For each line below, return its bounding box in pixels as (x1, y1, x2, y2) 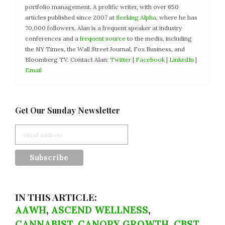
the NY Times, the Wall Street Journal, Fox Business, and (25, 45, 185, 53)
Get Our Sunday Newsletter (15, 105, 120, 116)
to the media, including (126, 35, 192, 43)
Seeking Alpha (116, 14, 156, 22)
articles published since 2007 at (25, 14, 116, 22)
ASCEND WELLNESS (51, 204, 148, 216)
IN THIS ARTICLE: (15, 190, 97, 204)
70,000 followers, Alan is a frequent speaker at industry (25, 24, 182, 32)
